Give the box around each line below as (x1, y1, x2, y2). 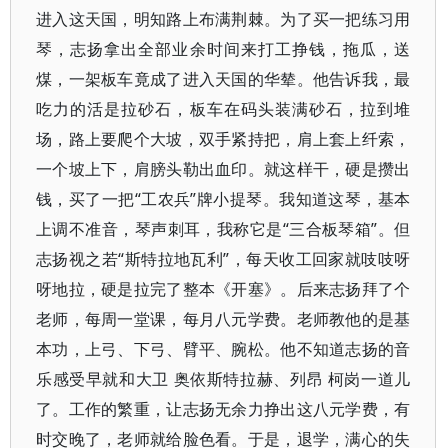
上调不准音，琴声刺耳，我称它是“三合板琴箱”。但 (36, 218, 411, 240)
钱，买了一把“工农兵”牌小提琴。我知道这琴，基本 (36, 188, 411, 210)
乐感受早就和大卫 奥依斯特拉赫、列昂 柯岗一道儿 (36, 368, 411, 390)
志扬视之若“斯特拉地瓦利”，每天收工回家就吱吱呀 (36, 248, 411, 270)
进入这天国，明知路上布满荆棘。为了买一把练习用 (36, 8, 411, 30)
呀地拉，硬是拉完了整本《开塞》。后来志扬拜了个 (36, 278, 411, 300)
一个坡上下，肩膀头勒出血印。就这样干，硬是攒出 (36, 158, 411, 180)
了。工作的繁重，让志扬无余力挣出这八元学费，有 (36, 398, 411, 420)
